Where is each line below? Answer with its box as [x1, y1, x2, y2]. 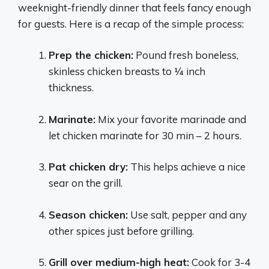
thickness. [49, 81, 94, 94]
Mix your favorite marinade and [95, 112, 246, 125]
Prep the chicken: [49, 49, 133, 61]
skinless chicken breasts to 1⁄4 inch [49, 65, 205, 77]
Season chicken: [49, 208, 128, 221]
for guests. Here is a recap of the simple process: [18, 17, 244, 30]
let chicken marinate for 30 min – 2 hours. [49, 128, 241, 142]
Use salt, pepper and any [128, 208, 247, 221]
